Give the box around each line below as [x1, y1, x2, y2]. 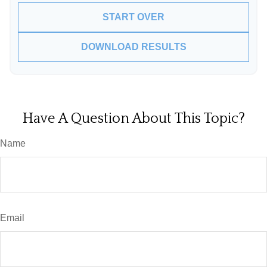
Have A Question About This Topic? [22, 111, 245, 126]
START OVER [103, 12, 164, 22]
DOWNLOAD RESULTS [80, 42, 187, 52]
